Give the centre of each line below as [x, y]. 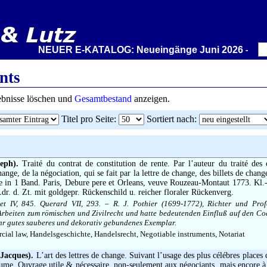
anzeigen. [151, 99]
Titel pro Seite [87, 119]
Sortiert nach [170, 119]
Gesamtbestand [103, 99]
